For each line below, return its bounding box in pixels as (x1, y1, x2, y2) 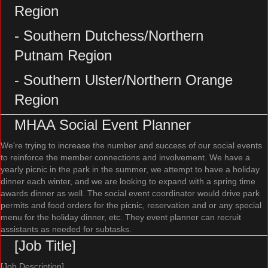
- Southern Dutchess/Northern (14, 28, 203, 44)
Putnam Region (14, 47, 112, 64)
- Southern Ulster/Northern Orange (14, 72, 233, 89)
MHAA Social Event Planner (14, 117, 191, 133)
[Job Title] (14, 237, 76, 254)
